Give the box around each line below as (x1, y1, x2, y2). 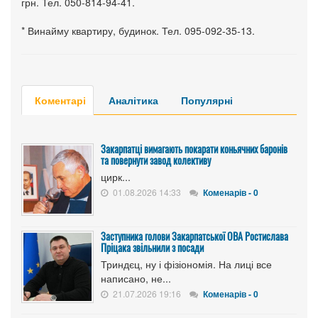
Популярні (181, 92, 233, 107)
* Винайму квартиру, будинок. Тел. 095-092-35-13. (21, 23, 255, 38)
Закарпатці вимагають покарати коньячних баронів (101, 141, 287, 156)
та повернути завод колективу (101, 152, 211, 168)
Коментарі (35, 92, 86, 107)
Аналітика (109, 92, 158, 107)
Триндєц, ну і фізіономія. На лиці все (101, 256, 272, 271)
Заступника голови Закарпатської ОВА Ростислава (101, 228, 288, 243)
